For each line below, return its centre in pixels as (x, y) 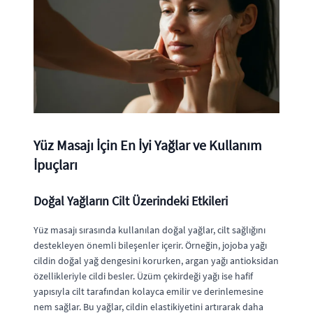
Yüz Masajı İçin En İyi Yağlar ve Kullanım (148, 145)
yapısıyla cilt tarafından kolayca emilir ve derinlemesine (148, 291)
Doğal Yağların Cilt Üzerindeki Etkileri (131, 201)
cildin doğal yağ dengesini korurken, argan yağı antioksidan (156, 261)
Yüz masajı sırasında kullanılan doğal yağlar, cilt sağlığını (150, 230)
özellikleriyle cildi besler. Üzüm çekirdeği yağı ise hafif (143, 276)
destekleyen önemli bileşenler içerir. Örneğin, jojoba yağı (150, 245)
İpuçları (56, 165)
